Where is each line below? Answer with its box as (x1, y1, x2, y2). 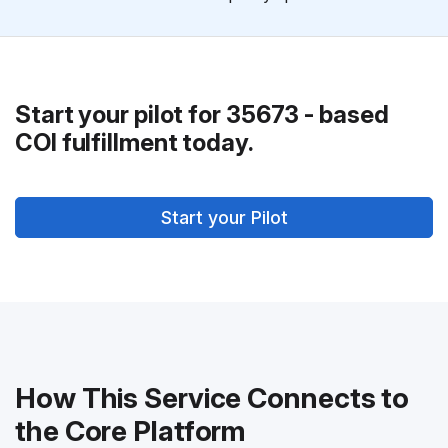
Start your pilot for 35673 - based (15, 100, 389, 129)
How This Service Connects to (15, 381, 410, 415)
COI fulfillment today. (15, 128, 254, 157)
